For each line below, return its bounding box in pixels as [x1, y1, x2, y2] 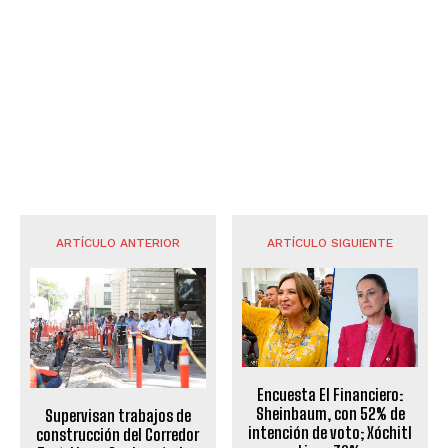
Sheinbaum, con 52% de [255, 403, 405, 423]
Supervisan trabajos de [44, 406, 191, 426]
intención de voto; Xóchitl [248, 422, 413, 442]
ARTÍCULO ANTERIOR [55, 235, 180, 250]
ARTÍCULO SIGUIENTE [267, 235, 394, 250]
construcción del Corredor [36, 425, 200, 445]
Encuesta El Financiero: [257, 384, 404, 404]
